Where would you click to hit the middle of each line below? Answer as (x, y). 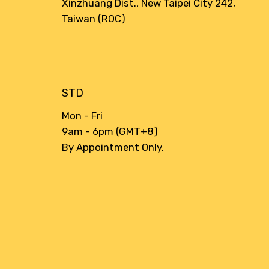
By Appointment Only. (113, 147)
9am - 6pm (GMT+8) (113, 132)
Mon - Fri (83, 116)
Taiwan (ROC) (94, 18)
